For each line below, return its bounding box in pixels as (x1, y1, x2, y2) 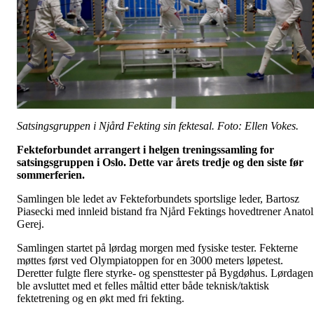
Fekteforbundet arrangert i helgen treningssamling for (17, 143, 274, 156)
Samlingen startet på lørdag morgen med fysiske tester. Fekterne (17, 241, 298, 254)
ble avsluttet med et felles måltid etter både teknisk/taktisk (17, 279, 269, 292)
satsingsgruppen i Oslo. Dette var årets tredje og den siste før (17, 156, 303, 168)
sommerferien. (17, 168, 85, 181)
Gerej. (17, 217, 47, 230)
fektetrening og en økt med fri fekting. (17, 292, 184, 304)
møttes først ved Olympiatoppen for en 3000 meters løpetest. (17, 254, 283, 266)
